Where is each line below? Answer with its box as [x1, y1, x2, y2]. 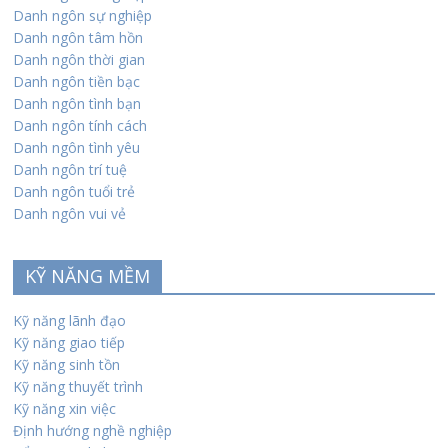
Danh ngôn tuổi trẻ [13, 181, 136, 201]
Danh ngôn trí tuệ [13, 159, 128, 179]
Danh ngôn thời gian [13, 49, 146, 69]
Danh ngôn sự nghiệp [13, 5, 153, 25]
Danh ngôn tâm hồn [13, 27, 144, 47]
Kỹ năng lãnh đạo [13, 310, 127, 330]
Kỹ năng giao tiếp [13, 332, 126, 352]
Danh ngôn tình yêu [13, 137, 141, 157]
